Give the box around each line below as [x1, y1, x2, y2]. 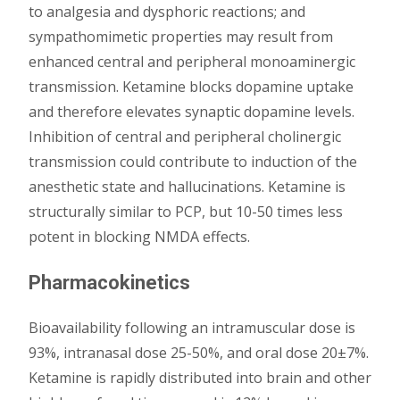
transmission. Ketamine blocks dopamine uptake [29, 77, 354, 96]
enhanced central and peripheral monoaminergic [29, 52, 355, 71]
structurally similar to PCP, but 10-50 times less [29, 202, 343, 221]
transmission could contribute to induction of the [29, 152, 357, 171]
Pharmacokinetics [29, 271, 190, 294]
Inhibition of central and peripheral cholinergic [29, 127, 341, 146]
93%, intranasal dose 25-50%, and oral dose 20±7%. [29, 343, 369, 362]
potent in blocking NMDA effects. [29, 227, 250, 246]
